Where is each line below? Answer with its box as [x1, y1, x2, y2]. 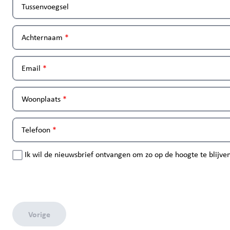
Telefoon [22, 124, 50, 135]
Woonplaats [22, 93, 61, 104]
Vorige [28, 208, 50, 220]
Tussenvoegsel [22, 1, 69, 12]
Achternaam [22, 32, 63, 43]
